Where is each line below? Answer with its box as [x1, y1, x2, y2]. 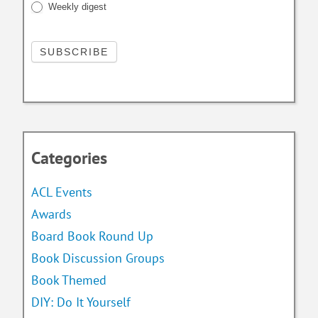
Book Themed [31, 272, 107, 289]
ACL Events [31, 184, 93, 201]
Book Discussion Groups [31, 250, 165, 267]
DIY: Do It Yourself [31, 294, 131, 311]
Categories [31, 147, 108, 170]
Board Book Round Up [31, 228, 154, 245]
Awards [31, 206, 72, 223]
